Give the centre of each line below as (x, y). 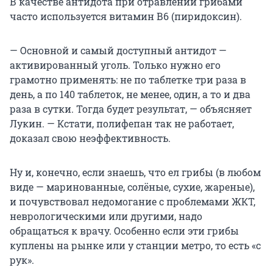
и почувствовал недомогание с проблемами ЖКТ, (133, 202)
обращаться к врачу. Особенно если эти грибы (124, 231)
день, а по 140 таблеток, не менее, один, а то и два (130, 94)
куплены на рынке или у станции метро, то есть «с (135, 246)
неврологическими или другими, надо (106, 216)
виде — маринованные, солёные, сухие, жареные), (132, 187)
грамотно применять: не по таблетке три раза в (128, 80)
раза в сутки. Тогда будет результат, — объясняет (131, 109)
